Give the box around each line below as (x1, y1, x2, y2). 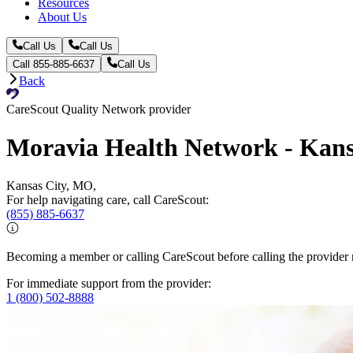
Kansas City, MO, (6, 179, 96, 193)
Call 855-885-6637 (13, 58, 95, 70)
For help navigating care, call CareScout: (6, 193, 209, 207)
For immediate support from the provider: (6, 277, 211, 291)
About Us (38, 9, 87, 24)
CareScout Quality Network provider (6, 102, 191, 116)
